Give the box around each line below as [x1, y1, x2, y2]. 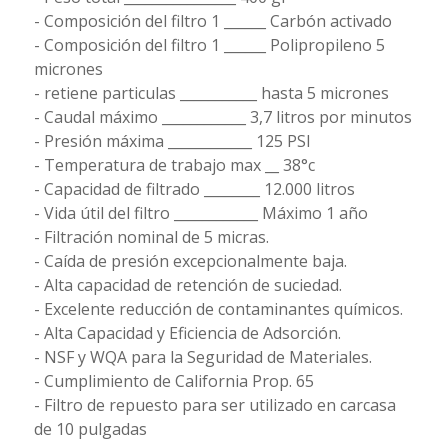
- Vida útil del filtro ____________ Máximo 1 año [33, 201, 368, 224]
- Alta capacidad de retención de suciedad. [33, 273, 342, 296]
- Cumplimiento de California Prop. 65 [33, 369, 314, 392]
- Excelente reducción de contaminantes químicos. [33, 297, 403, 320]
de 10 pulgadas [33, 417, 147, 440]
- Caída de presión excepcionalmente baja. [33, 249, 347, 272]
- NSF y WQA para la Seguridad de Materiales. [33, 345, 372, 368]
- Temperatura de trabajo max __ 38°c [33, 153, 315, 176]
